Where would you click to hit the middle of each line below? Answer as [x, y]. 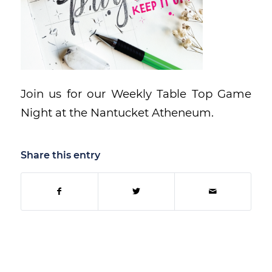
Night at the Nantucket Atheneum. [117, 113]
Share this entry [60, 155]
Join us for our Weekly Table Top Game [136, 94]
